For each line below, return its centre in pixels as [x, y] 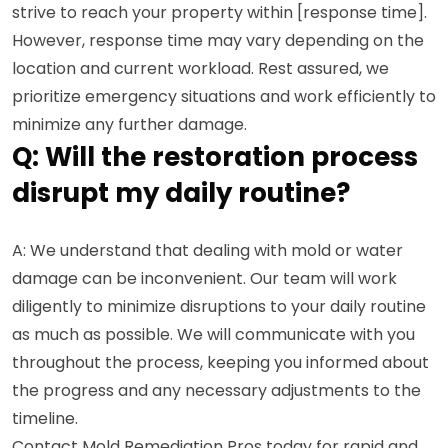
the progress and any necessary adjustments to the [216, 390]
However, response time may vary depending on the [218, 40]
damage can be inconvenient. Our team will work [204, 278]
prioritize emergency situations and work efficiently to [224, 96]
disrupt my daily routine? [181, 192]
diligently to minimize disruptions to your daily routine [219, 306]
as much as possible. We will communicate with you [213, 334]
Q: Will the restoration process [215, 156]
